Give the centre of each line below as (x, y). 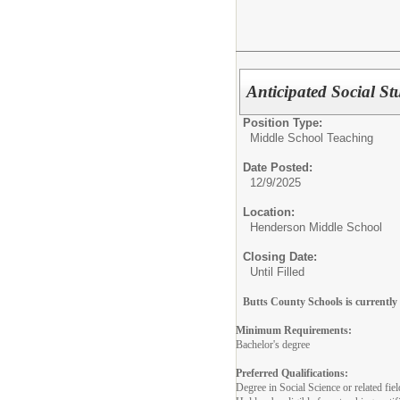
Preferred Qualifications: (292, 374)
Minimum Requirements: (294, 331)
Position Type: (283, 123)
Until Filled (277, 272)
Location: (269, 212)
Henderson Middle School (316, 228)
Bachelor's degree (273, 345)
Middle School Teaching (312, 138)
